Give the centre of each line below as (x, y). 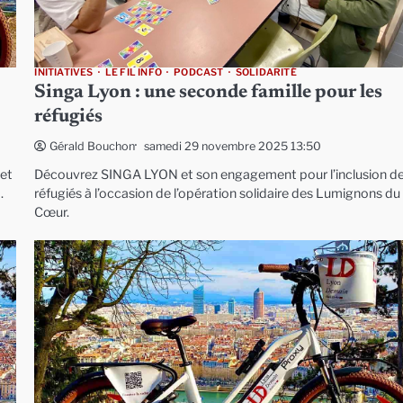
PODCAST (199, 73)
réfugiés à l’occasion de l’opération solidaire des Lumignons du (218, 194)
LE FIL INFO (133, 73)
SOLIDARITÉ (266, 73)
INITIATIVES (64, 73)
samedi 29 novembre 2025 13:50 (233, 146)
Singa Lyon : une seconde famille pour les (209, 94)
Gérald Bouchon (93, 147)
